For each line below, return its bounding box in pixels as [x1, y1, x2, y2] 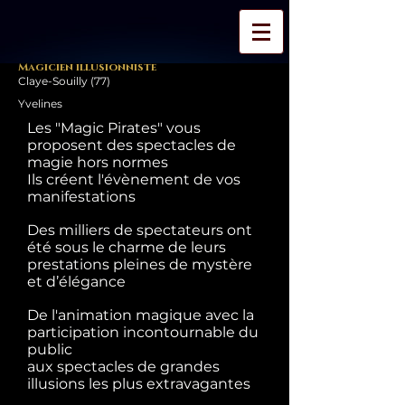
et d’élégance [27, 273, 126, 290]
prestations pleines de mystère [27, 256, 252, 273]
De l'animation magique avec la [27, 306, 254, 324]
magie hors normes [27, 154, 172, 171]
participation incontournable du [27, 324, 259, 341]
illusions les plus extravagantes [27, 375, 250, 392]
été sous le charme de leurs [27, 239, 226, 256]
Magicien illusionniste [18, 60, 156, 74]
